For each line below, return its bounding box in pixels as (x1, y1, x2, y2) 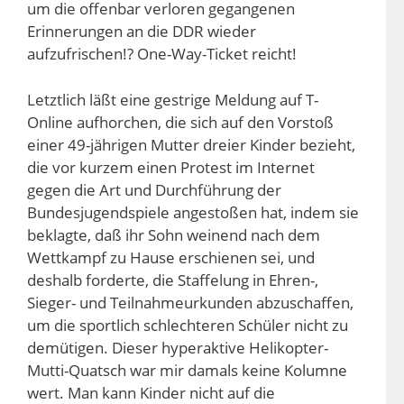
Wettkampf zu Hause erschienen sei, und (27, 246, 315, 268)
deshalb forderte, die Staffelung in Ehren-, (27, 269, 318, 290)
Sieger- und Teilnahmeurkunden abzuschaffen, (27, 291, 353, 313)
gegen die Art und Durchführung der (27, 179, 281, 200)
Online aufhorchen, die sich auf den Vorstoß (27, 111, 334, 133)
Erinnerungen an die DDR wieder (27, 21, 256, 42)
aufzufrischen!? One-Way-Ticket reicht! (27, 43, 297, 65)
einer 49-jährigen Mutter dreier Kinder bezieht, (27, 133, 355, 155)
